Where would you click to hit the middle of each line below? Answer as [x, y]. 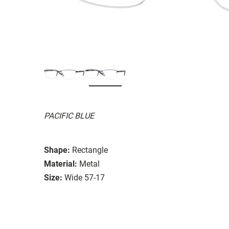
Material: [61, 164]
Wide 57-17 [85, 177]
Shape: [57, 150]
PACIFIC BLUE [69, 116]
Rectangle [90, 150]
